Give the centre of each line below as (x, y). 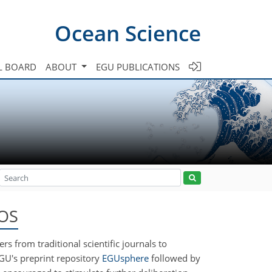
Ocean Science (128, 33)
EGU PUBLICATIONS (138, 66)
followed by (175, 258)
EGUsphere (125, 258)
